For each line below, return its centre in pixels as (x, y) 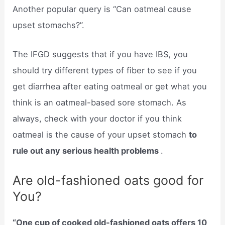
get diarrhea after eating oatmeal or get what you (110, 87)
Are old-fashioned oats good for (108, 180)
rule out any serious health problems (87, 151)
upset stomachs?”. (49, 25)
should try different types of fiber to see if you (105, 71)
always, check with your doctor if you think (97, 119)
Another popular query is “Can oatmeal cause (102, 9)
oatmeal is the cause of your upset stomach (101, 135)
